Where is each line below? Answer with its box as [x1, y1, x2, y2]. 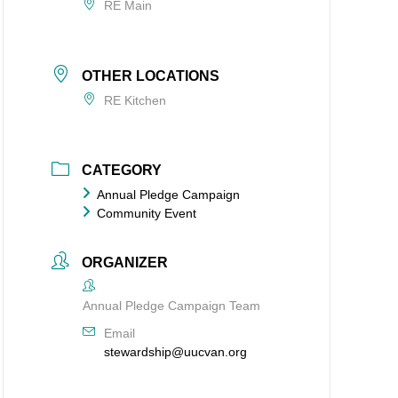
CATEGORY [82, 163, 163, 179]
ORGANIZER [82, 255, 169, 271]
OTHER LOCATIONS [82, 68, 220, 84]
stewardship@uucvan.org [104, 345, 248, 360]
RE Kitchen [104, 92, 167, 107]
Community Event [97, 206, 197, 221]
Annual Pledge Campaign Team [83, 298, 261, 314]
